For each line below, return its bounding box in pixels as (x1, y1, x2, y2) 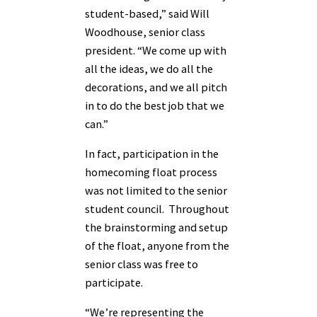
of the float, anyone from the (85, 238, 229, 253)
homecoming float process (85, 165, 217, 180)
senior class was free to (85, 257, 198, 272)
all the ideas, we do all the (85, 61, 213, 76)
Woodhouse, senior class (85, 24, 205, 39)
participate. (85, 275, 145, 290)
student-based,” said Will (85, 6, 209, 21)
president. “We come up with (85, 42, 226, 57)
